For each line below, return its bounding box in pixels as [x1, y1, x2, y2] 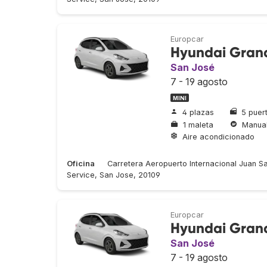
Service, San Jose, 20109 [67, 170, 160, 179]
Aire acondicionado [182, 132, 254, 142]
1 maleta [183, 120, 213, 129]
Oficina [67, 159, 95, 168]
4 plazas [182, 107, 214, 117]
